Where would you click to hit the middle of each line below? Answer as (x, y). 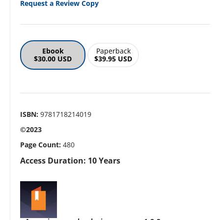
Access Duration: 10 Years (70, 161)
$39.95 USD (113, 59)
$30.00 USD (53, 59)
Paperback (113, 51)
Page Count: (41, 145)
